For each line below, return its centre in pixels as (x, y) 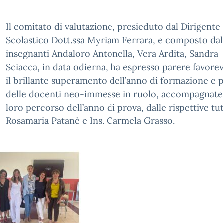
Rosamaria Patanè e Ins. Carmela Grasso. (90, 121)
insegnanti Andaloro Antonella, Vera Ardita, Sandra (112, 54)
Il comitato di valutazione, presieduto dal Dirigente (113, 27)
